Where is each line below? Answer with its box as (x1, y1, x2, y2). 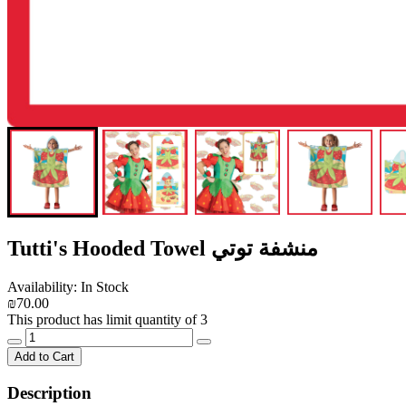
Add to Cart (14, 349, 74, 363)
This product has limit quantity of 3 (7, 311, 208, 327)
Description (7, 382, 92, 402)
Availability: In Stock (7, 278, 129, 295)
